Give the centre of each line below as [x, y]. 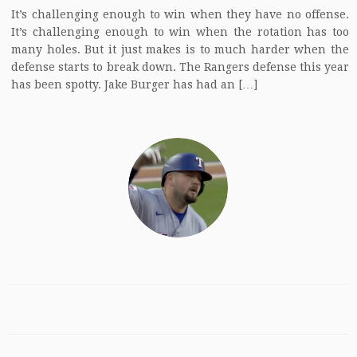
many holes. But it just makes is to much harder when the [180, 49]
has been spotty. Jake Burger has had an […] [135, 84]
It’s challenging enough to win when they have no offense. [180, 14]
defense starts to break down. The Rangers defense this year [180, 67]
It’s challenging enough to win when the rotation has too [180, 32]
